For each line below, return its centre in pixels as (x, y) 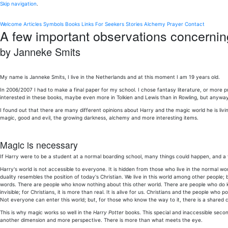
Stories (134, 24)
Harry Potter (108, 212)
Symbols (53, 24)
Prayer (175, 24)
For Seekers (110, 24)
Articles (33, 24)
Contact (195, 24)
